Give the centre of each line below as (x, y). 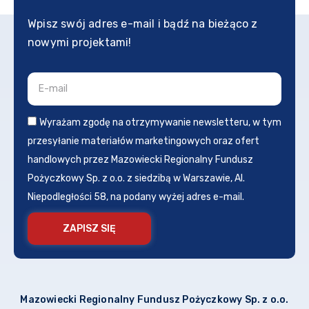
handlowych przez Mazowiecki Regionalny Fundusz (140, 159)
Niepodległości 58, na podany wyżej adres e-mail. (136, 197)
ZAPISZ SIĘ (89, 228)
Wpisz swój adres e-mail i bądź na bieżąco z (143, 23)
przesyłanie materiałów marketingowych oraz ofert (143, 141)
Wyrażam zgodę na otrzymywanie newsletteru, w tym (160, 122)
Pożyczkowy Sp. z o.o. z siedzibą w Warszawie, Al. (136, 178)
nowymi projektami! (80, 42)
